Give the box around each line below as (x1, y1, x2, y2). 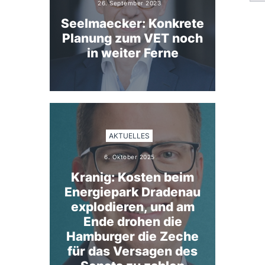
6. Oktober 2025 (104, 153, 155, 160)
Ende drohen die (83, 214, 182, 229)
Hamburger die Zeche (66, 228, 199, 244)
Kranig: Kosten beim (71, 169, 194, 185)
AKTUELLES (109, 131, 150, 141)
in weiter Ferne (86, 46, 179, 61)
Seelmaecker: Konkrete (61, 16, 204, 31)
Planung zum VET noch (62, 31, 203, 46)
